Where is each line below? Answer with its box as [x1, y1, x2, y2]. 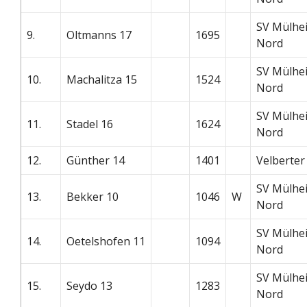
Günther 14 [66, 152, 125, 168]
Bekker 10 [66, 188, 119, 204]
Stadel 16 [66, 116, 113, 132]
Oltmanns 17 [66, 27, 132, 42]
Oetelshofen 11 [66, 233, 145, 249]
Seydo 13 [66, 278, 112, 293]
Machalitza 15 [66, 71, 137, 87]
